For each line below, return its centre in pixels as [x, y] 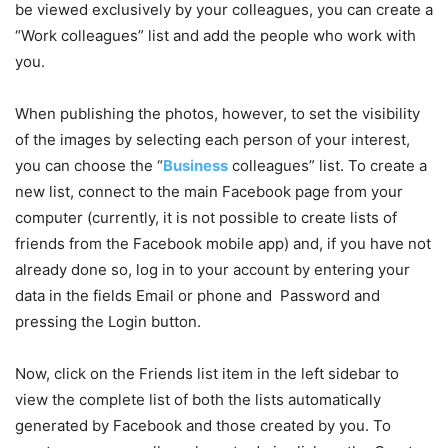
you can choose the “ [89, 165]
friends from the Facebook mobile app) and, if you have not [223, 243]
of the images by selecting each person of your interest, [212, 139]
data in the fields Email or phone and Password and [197, 295]
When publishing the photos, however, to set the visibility [217, 113]
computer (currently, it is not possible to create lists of [206, 217]
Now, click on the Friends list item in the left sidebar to [207, 373]
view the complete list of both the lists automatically [198, 399]
